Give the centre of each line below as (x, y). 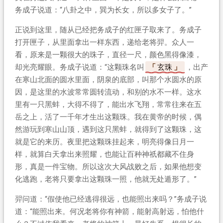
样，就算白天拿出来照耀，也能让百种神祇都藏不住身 (104, 154)
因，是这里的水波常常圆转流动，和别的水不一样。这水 (108, 92)
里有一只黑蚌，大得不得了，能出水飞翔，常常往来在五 (108, 104)
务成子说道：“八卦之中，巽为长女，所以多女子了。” (103, 10)
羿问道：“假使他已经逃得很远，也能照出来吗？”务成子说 (111, 199)
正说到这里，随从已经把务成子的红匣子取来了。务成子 (108, 30)
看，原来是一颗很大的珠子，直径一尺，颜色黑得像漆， (108, 55)
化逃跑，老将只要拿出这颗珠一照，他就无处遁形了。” (106, 179)
